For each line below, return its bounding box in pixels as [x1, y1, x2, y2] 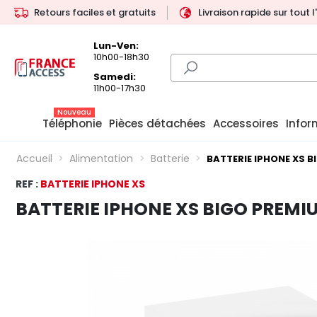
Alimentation [69, 151, 134, 166]
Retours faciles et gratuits [34, 6, 156, 19]
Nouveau [57, 107, 91, 118]
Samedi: [93, 70, 137, 84]
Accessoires [213, 116, 279, 132]
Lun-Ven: [93, 38, 139, 52]
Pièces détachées [109, 116, 206, 132]
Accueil [16, 151, 52, 166]
